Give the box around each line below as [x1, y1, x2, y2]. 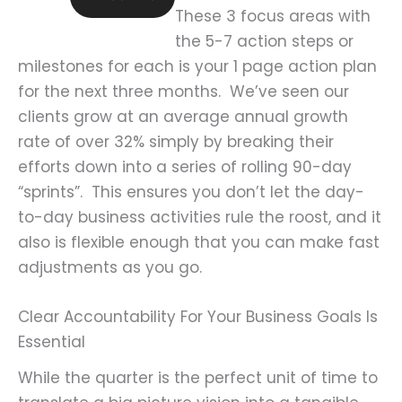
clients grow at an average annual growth [18, 105, 348, 127]
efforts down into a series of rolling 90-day [18, 155, 352, 178]
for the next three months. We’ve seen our [18, 80, 349, 102]
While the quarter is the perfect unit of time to [18, 366, 378, 389]
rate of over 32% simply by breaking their [18, 130, 334, 153]
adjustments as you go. [18, 256, 202, 278]
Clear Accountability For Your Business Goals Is [18, 305, 378, 328]
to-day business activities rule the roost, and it [18, 205, 381, 228]
